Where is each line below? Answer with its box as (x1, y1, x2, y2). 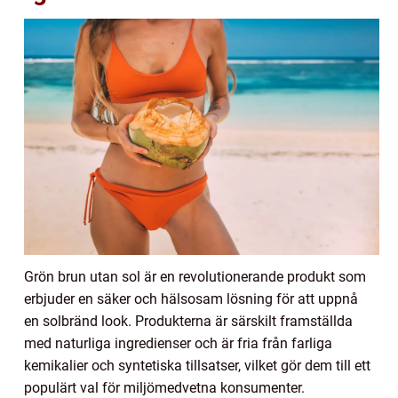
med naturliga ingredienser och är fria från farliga (24, 335, 332, 353)
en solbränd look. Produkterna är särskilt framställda (24, 313, 353, 330)
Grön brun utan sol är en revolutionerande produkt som (24, 268, 366, 286)
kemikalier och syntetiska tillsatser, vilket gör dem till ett (24, 357, 370, 375)
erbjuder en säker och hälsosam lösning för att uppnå (24, 291, 358, 308)
